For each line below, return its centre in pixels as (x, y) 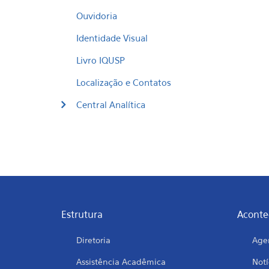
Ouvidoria (97, 16)
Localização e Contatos (124, 82)
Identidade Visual (112, 38)
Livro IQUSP (101, 60)
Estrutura (82, 214)
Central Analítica (111, 104)
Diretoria (93, 240)
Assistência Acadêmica (121, 261)
